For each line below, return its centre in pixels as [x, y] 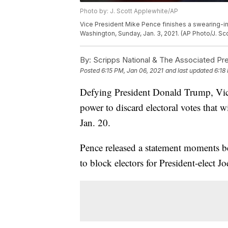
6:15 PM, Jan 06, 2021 [132, 71]
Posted [91, 71]
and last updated [189, 71]
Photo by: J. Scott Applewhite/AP [129, 11]
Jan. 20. [95, 123]
